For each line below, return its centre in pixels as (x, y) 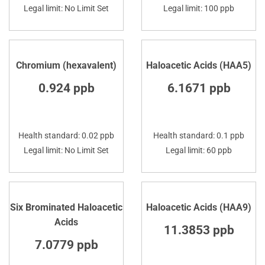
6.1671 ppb (199, 88)
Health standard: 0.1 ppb (199, 135)
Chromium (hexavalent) (66, 65)
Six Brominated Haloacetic (66, 207)
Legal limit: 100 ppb (199, 8)
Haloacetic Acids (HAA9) (199, 207)
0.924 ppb (66, 88)
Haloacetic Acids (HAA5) (199, 65)
